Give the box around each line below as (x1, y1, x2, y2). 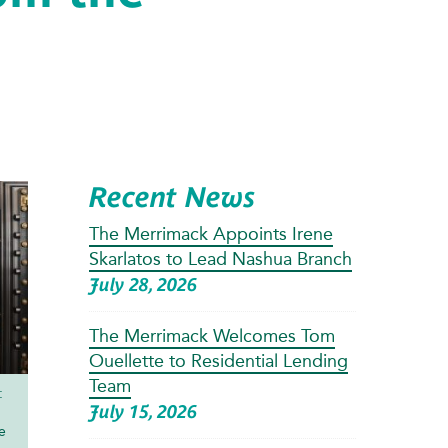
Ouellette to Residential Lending (88, 349, 348, 372)
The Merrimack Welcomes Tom (88, 324, 335, 347)
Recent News (88, 180, 255, 213)
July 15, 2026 (88, 400, 197, 422)
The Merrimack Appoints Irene (88, 222, 333, 245)
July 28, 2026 (88, 273, 197, 295)
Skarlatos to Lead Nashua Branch (88, 247, 352, 270)
